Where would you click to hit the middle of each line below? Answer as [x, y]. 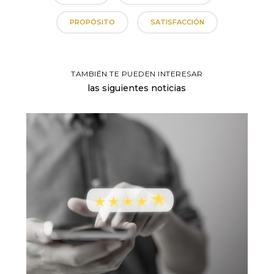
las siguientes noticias [137, 88]
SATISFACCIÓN [177, 22]
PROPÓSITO [92, 22]
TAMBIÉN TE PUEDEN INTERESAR [137, 73]
